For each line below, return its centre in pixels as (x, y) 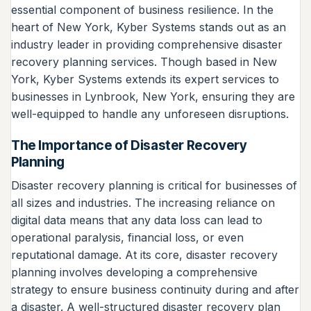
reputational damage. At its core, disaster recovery (144, 254)
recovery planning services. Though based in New (144, 61)
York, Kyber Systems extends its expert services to (145, 79)
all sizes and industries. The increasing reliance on (143, 202)
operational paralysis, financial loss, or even (127, 237)
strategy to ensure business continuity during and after (155, 289)
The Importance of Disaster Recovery (129, 145)
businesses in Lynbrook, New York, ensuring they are (153, 96)
